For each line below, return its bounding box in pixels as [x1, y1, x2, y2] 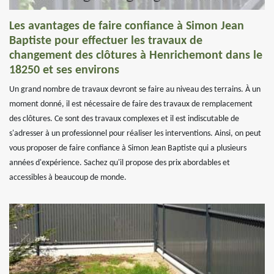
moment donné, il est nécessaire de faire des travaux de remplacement [9, 100, 253, 109]
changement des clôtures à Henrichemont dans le [9, 50, 262, 62]
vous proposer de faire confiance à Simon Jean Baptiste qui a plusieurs [9, 144, 246, 153]
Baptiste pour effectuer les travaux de [9, 35, 202, 47]
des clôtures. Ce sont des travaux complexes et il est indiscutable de [9, 114, 239, 124]
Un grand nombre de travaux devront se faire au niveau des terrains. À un [9, 85, 261, 94]
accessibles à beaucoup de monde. [9, 173, 127, 182]
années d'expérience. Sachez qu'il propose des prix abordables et [9, 158, 230, 168]
